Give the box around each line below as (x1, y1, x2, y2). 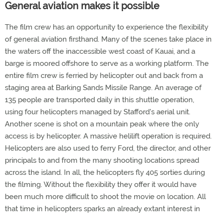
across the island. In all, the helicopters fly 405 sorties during (5, 168, 205, 177)
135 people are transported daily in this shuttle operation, (5, 95, 194, 104)
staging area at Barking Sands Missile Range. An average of (5, 83, 201, 92)
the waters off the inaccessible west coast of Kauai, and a (5, 47, 195, 56)
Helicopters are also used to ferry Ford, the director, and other (5, 144, 211, 153)
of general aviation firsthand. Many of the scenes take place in (5, 35, 212, 44)
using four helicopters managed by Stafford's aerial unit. (5, 108, 190, 116)
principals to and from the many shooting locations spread (5, 156, 199, 165)
